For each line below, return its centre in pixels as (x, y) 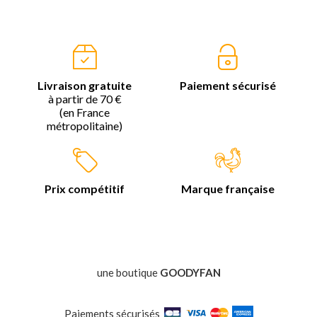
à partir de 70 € (85, 98)
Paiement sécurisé (227, 85)
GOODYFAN (190, 272)
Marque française (227, 188)
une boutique (128, 272)
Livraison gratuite (85, 85)
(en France (85, 112)
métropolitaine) (85, 125)
